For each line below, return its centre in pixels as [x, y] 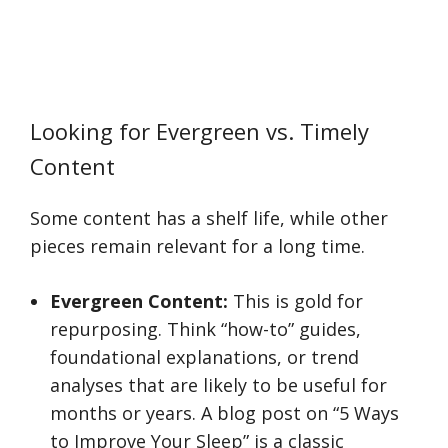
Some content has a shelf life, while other [209, 218]
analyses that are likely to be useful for [218, 385]
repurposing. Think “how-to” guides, [205, 329]
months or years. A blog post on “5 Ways [224, 413]
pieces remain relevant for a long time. [197, 246]
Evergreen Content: [139, 301]
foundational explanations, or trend [204, 357]
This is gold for [295, 301]
